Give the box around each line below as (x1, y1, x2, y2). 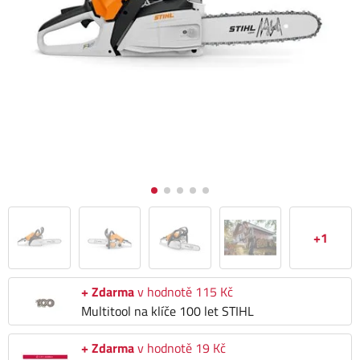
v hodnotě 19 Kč (134, 338, 226, 358)
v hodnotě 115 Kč (134, 282, 233, 301)
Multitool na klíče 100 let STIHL (81, 301, 254, 321)
